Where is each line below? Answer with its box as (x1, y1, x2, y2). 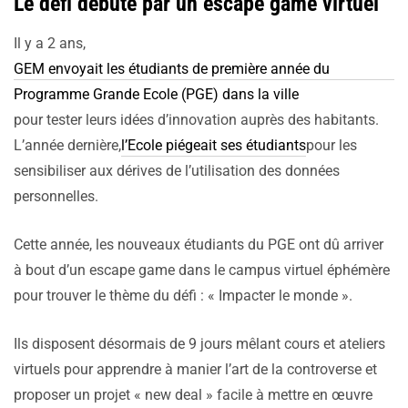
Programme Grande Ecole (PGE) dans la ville (14, 86, 299, 104)
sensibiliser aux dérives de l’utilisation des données (14, 162, 340, 180)
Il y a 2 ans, (14, 35, 86, 53)
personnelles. (14, 188, 98, 206)
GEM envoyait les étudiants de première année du (14, 60, 330, 78)
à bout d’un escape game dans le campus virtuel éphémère (14, 261, 390, 280)
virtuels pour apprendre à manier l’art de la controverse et (14, 361, 377, 379)
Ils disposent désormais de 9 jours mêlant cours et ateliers (14, 335, 385, 353)
